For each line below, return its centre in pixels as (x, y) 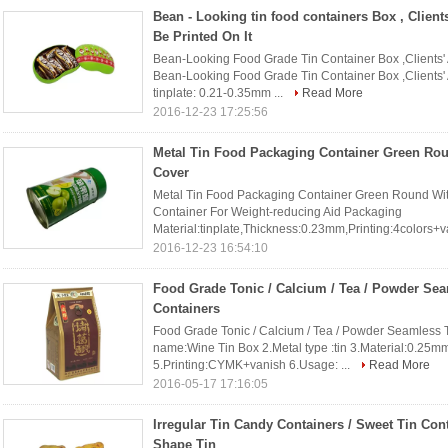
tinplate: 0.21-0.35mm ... (219, 93)
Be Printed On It (202, 36)
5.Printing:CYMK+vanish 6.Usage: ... (253, 365)
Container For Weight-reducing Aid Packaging (277, 212)
